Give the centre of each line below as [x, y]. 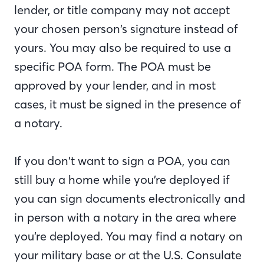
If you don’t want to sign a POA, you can [122, 161]
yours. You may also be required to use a [123, 47]
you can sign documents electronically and [130, 198]
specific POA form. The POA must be [113, 66]
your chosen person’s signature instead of [126, 29]
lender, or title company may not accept [122, 10]
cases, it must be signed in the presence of [128, 104]
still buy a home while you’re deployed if [122, 179]
